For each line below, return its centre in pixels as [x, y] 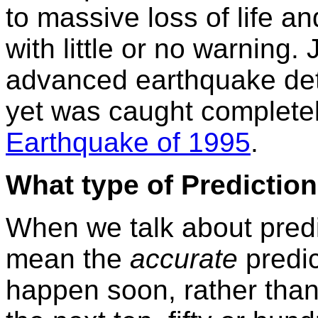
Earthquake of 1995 [128, 142]
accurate [188, 258]
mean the [68, 258]
